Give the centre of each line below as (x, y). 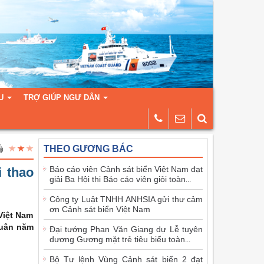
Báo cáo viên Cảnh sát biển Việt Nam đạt (126, 169)
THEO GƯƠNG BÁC (88, 148)
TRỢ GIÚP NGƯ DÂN (62, 97)
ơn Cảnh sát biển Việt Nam (100, 209)
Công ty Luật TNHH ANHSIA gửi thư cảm (126, 199)
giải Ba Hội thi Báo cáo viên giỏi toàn (117, 179)
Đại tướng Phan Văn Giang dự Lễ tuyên (126, 229)
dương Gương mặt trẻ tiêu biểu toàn (117, 239)
